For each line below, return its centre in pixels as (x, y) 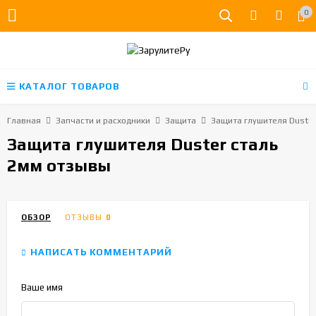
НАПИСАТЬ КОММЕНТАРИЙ (101, 253)
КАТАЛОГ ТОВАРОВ (69, 87)
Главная (24, 121)
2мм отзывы (59, 166)
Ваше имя (42, 288)
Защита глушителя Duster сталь (143, 145)
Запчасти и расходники (103, 121)
